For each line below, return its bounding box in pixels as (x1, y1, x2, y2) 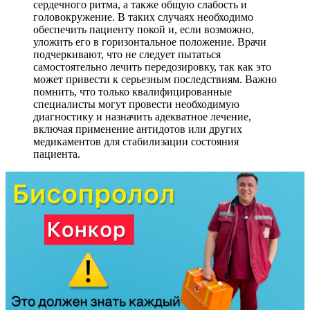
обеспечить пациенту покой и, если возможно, (33, 23, 254, 35)
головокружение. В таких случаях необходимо (33, 10, 253, 23)
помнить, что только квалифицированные (33, 85, 232, 98)
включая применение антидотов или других (33, 122, 242, 135)
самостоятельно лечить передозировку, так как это (33, 60, 271, 73)
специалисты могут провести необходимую (33, 98, 239, 110)
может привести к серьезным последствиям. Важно (33, 73, 277, 85)
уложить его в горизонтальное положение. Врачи (33, 35, 266, 48)
